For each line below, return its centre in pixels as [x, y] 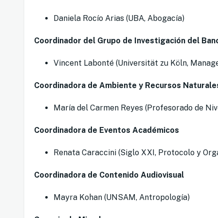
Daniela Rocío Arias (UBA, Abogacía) [119, 18]
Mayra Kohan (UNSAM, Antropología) [122, 198]
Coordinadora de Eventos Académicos [107, 130]
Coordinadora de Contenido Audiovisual [109, 175]
